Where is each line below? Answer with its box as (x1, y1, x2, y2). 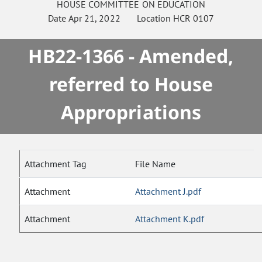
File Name (135, 158, 175, 170)
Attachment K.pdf (135, 213, 205, 225)
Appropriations (61, 99, 201, 125)
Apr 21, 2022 (68, 12, 120, 24)
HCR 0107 (173, 12, 214, 24)
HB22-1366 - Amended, (28, 43, 234, 68)
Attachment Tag (25, 158, 87, 170)
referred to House (49, 71, 213, 96)
